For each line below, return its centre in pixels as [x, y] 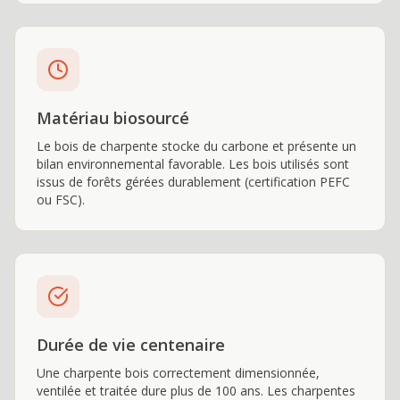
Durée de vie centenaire [131, 345]
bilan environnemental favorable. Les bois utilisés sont [193, 164]
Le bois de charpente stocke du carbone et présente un [196, 146]
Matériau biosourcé [113, 118]
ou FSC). [61, 200]
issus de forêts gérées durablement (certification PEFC [193, 182]
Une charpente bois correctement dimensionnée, [178, 373]
